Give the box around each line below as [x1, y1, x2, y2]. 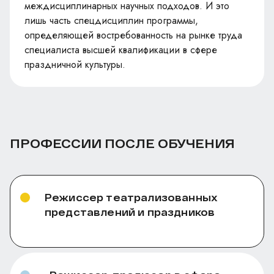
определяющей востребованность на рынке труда [24, 28, 242, 42]
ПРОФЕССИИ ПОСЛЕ [10, 135, 158, 150]
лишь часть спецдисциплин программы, [24, 13, 198, 28]
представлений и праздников [45, 206, 215, 218]
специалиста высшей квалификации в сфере [24, 42, 217, 57]
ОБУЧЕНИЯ [158, 135, 235, 150]
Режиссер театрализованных [45, 191, 218, 203]
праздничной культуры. [24, 57, 125, 72]
